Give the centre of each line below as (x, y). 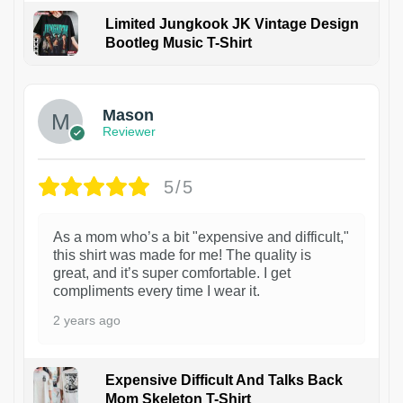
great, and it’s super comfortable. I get (172, 273)
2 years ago (87, 321)
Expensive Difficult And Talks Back (224, 381)
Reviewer (129, 131)
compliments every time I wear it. (157, 291)
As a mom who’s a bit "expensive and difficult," (201, 237)
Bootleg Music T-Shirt (178, 43)
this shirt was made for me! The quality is (182, 255)
